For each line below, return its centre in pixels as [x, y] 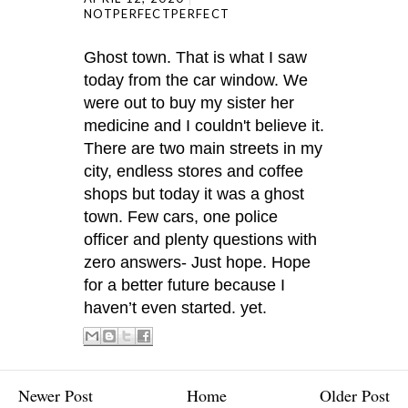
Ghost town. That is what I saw [195, 57]
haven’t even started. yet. [178, 308]
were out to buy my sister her [189, 103]
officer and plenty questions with [200, 240]
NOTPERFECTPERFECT [157, 14]
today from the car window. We [196, 80]
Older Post [355, 395]
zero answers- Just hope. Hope [197, 262]
